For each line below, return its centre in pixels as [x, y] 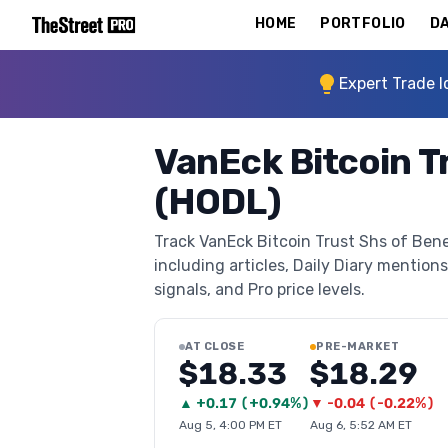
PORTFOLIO [363, 23]
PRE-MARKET [358, 346]
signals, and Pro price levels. [259, 289]
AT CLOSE [215, 346]
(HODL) [217, 201]
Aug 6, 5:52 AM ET [361, 425]
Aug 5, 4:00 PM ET [230, 425]
